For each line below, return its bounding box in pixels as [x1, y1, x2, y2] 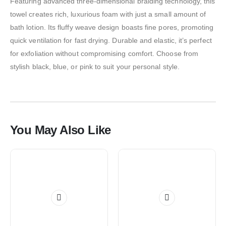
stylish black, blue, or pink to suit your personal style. [10, 63, 180, 71]
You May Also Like [10, 123, 111, 137]
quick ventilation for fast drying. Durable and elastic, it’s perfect [10, 36, 212, 45]
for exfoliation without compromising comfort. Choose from [10, 49, 198, 58]
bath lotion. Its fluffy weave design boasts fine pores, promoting [10, 23, 214, 32]
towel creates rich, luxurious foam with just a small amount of [10, 10, 206, 19]
